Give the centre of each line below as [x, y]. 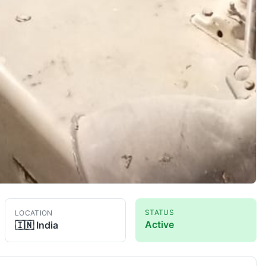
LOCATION [34, 213]
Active [159, 224]
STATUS [159, 212]
